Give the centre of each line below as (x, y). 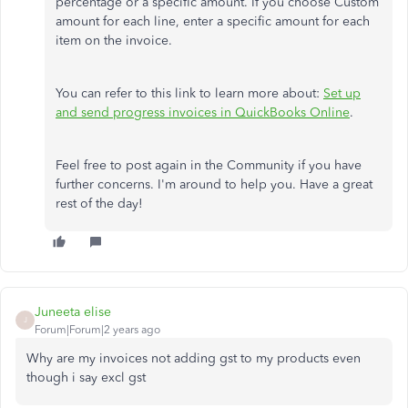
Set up (342, 93)
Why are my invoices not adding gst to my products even (194, 358)
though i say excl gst (88, 377)
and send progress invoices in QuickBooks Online (203, 112)
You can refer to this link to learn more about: (189, 93)
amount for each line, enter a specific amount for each (213, 21)
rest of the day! (99, 203)
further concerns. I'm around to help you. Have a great (214, 184)
